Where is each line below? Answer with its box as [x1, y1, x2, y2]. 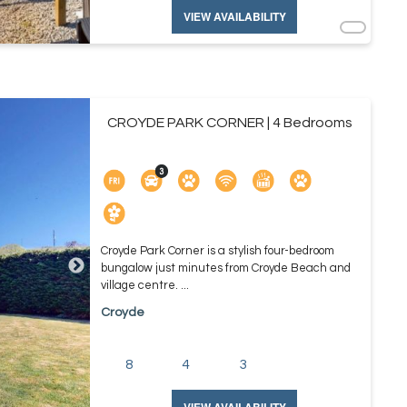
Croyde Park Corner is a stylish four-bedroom [100, 244, 334, 257]
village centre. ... [100, 279, 189, 292]
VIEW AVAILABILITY [183, 8, 286, 25]
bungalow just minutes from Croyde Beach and [100, 262, 351, 274]
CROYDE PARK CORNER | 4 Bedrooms [107, 115, 353, 130]
